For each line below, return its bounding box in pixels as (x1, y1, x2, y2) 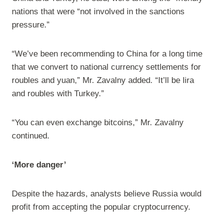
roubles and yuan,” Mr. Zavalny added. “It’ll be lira (12, 76, 194, 85)
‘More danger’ (12, 160, 66, 170)
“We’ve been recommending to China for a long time (12, 49, 202, 59)
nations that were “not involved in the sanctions (12, 7, 185, 17)
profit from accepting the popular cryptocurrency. (12, 202, 191, 212)
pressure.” (12, 20, 50, 30)
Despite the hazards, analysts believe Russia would (12, 189, 201, 199)
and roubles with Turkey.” (12, 89, 104, 99)
